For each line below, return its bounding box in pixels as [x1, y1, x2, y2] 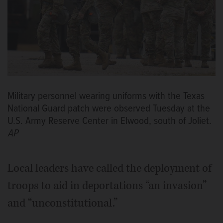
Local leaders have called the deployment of [7, 160, 212, 176]
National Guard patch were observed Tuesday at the [7, 102, 210, 115]
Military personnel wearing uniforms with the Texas [7, 89, 205, 103]
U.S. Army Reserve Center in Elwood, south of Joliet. [7, 114, 212, 128]
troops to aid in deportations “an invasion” [7, 178, 207, 193]
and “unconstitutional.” [7, 195, 117, 211]
